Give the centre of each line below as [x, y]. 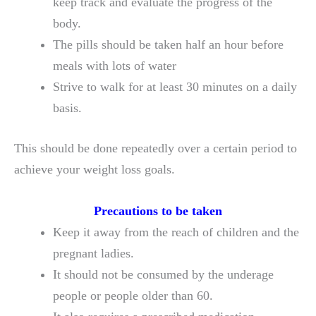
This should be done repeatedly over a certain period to [156, 148]
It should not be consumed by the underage [163, 275]
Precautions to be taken [158, 211]
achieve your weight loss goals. [95, 170]
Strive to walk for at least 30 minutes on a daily [175, 86]
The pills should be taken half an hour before [168, 44]
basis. [67, 108]
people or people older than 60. [133, 296]
